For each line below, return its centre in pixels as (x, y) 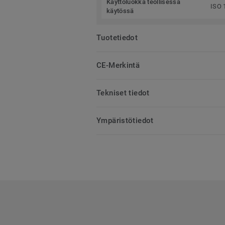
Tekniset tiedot (123, 93)
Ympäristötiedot (125, 121)
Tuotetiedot (117, 38)
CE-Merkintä (118, 66)
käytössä (120, 11)
